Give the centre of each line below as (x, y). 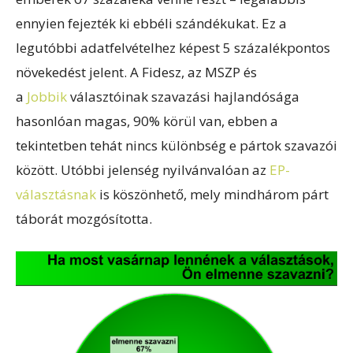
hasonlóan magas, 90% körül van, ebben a (147, 121)
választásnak (56, 195)
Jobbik (47, 97)
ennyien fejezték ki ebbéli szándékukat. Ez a (151, 24)
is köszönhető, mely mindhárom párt (212, 195)
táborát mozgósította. (84, 219)
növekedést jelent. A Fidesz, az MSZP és (136, 72)
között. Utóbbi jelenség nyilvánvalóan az (143, 170)
